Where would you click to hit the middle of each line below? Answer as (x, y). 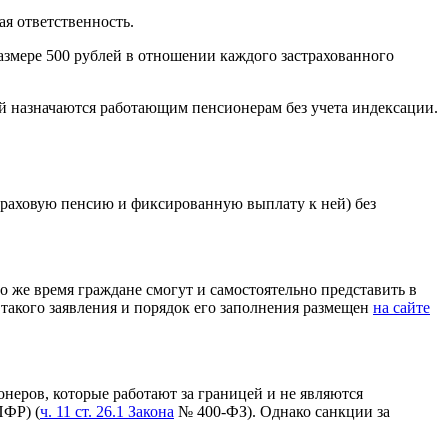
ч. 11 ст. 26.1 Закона (107, 411)
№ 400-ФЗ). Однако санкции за (282, 411)
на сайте (401, 307)
